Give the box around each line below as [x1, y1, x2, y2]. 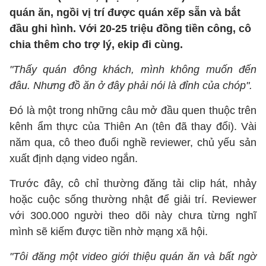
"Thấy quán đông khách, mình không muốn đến [9, 64, 256, 75]
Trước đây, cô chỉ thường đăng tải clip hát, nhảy [9, 178, 256, 189]
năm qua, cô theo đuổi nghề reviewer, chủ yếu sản [9, 137, 256, 148]
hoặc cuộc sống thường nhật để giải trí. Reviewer [9, 194, 256, 205]
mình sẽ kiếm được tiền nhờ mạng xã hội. [9, 226, 208, 237]
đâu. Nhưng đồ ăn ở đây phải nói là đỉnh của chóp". [9, 80, 252, 91]
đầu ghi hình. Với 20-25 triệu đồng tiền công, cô [9, 23, 251, 34]
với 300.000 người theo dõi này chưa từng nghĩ [9, 210, 256, 221]
